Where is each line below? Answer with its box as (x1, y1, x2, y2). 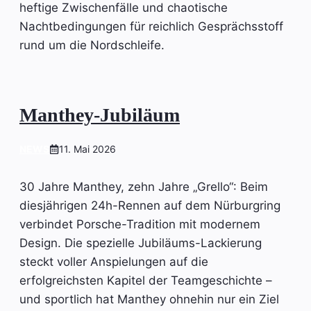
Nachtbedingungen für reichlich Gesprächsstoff (19, 19, 283, 33)
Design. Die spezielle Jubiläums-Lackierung (19, 236, 262, 251)
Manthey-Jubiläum (19, 104, 180, 126)
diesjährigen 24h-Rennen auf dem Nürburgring (19, 199, 280, 213)
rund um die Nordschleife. (19, 37, 165, 52)
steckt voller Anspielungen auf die (19, 255, 208, 269)
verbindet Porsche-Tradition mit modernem (19, 217, 260, 232)
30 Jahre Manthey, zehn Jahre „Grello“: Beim (19, 180, 268, 194)
